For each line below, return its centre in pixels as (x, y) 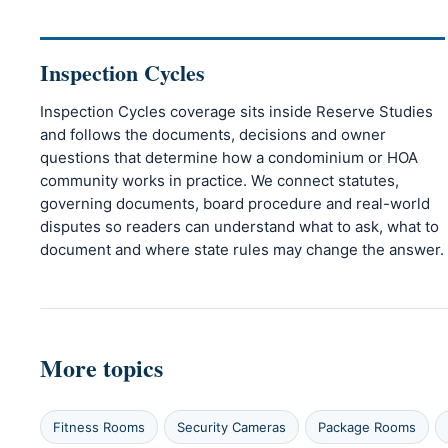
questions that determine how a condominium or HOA (229, 158)
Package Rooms (367, 427)
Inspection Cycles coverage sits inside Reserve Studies (236, 112)
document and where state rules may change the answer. (242, 250)
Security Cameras (231, 427)
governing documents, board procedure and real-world (235, 204)
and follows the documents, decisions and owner (213, 135)
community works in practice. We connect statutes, (219, 181)
